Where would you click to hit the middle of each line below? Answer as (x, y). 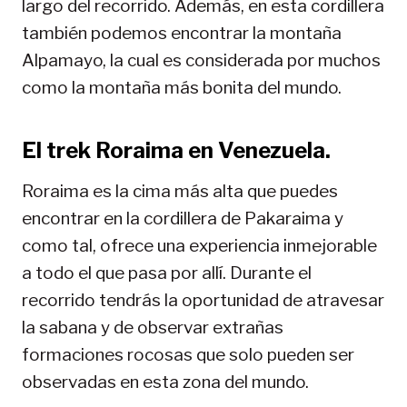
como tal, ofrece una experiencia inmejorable (199, 246)
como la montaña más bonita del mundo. (182, 88)
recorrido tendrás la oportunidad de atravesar (203, 301)
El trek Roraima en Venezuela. (176, 151)
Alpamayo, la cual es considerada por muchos (201, 61)
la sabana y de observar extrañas (153, 328)
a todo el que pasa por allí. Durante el (167, 273)
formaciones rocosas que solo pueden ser (188, 355)
